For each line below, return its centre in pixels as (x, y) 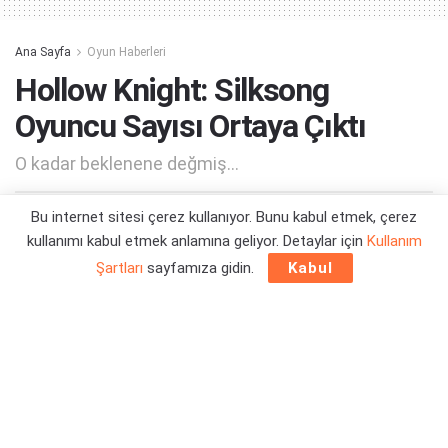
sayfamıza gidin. (200, 268)
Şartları (119, 268)
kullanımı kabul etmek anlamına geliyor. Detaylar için (196, 241)
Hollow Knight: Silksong (172, 89)
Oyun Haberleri (126, 52)
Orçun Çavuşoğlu (150, 220)
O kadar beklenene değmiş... (127, 164)
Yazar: (75, 220)
